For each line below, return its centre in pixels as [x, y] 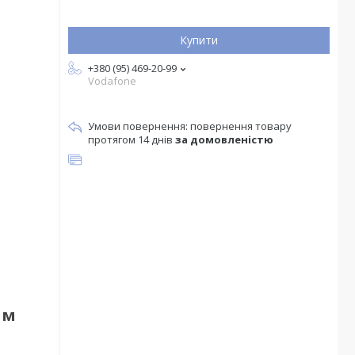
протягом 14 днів [132, 139]
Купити [199, 40]
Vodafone [112, 81]
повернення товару [241, 126]
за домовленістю [224, 139]
